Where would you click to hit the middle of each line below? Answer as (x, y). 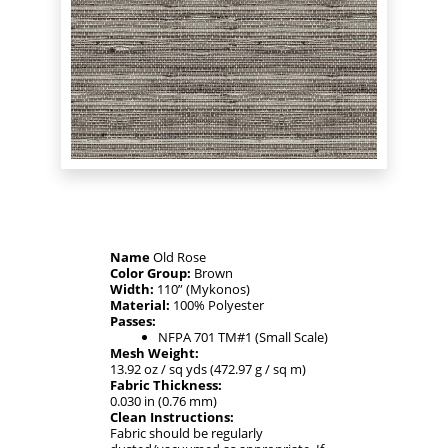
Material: (139, 305)
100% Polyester (216, 305)
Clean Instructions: (171, 417)
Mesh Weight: (154, 353)
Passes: (132, 321)
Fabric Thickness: (165, 385)
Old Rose (177, 257)
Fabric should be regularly (186, 433)
